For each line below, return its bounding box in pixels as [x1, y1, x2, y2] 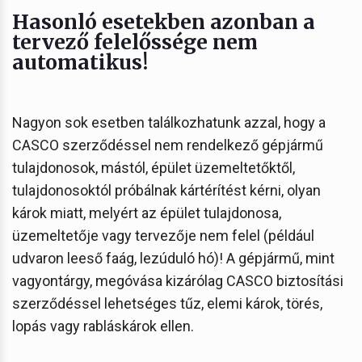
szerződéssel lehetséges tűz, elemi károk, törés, [12, 294, 322, 312]
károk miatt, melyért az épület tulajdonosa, [12, 204, 281, 221]
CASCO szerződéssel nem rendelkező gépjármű [12, 136, 323, 154]
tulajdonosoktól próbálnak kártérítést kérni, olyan [12, 181, 321, 199]
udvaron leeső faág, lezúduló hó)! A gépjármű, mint [12, 249, 335, 267]
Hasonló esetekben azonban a [12, 8, 315, 35]
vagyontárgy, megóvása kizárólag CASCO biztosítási [12, 271, 343, 289]
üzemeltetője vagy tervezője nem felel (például [12, 226, 314, 244]
